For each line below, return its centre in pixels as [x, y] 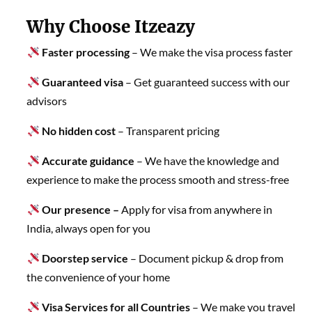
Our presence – [79, 209]
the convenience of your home [99, 276]
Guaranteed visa [81, 81]
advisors [47, 100]
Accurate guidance [87, 160]
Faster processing [85, 52]
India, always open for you [89, 228]
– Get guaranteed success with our [206, 81]
